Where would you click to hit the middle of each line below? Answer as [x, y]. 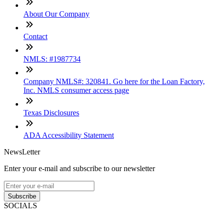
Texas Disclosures [51, 113]
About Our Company [56, 14]
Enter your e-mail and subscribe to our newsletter [79, 169]
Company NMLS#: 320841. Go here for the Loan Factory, [114, 82]
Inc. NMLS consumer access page [76, 90]
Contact [35, 37]
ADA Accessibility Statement [69, 135]
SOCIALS [21, 206]
